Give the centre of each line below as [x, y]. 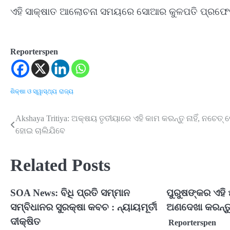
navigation [37, 140]
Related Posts [60, 165]
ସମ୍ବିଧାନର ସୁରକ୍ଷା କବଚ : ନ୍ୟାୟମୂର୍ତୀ [84, 207]
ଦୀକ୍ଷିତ [25, 222]
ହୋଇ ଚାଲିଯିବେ [40, 131]
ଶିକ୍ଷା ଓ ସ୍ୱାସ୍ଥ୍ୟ [34, 92]
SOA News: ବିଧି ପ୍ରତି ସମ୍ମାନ [70, 193]
